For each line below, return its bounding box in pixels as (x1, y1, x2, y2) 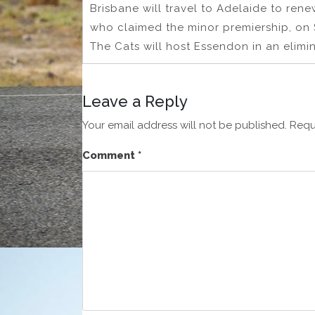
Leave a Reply (82, 92, 188, 111)
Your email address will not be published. (82, 119, 287, 132)
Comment (82, 149, 138, 162)
